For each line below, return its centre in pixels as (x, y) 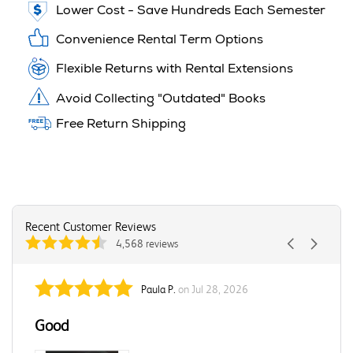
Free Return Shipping (121, 126)
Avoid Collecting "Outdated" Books (161, 100)
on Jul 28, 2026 (213, 289)
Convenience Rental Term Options (159, 41)
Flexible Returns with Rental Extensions (174, 71)
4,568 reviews (147, 244)
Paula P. (158, 289)
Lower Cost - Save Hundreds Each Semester (190, 12)
